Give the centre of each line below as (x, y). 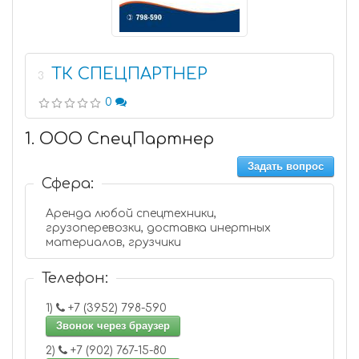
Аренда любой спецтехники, (131, 214)
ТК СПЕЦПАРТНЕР (129, 74)
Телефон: (75, 278)
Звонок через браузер (113, 326)
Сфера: (68, 184)
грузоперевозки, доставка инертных (158, 228)
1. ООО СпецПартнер (119, 139)
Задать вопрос (286, 166)
